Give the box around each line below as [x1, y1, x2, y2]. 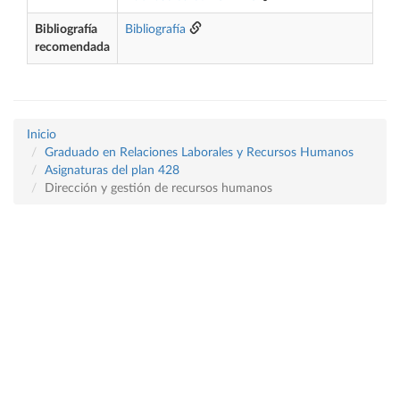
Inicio [27, 129, 56, 141]
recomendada [35, 41, 110, 54]
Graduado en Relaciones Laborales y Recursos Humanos [45, 146, 354, 159]
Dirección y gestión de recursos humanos [45, 182, 272, 195]
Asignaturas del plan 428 [45, 164, 179, 177]
